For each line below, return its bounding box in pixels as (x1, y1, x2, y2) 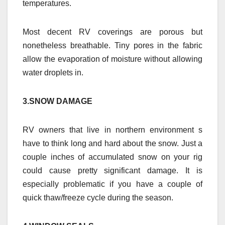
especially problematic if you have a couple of (23, 179, 202, 188)
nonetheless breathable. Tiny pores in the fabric (23, 41, 202, 50)
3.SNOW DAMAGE (23, 96, 92, 105)
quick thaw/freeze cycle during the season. (23, 193, 173, 202)
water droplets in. (23, 68, 83, 77)
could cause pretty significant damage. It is (23, 166, 202, 175)
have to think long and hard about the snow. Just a (23, 139, 202, 148)
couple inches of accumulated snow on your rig (23, 152, 202, 161)
